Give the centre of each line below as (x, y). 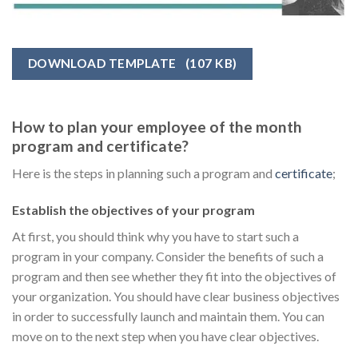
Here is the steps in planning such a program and (143, 173)
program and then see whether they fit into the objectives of (174, 276)
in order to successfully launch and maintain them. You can (168, 316)
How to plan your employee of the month (157, 126)
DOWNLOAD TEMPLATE (103, 63)
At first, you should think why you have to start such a (155, 237)
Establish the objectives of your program (133, 210)
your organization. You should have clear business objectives (176, 296)
